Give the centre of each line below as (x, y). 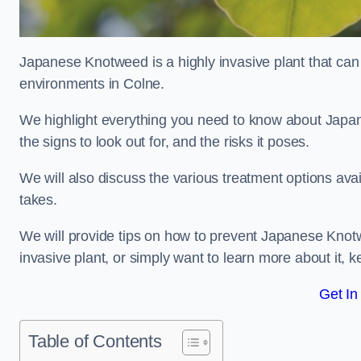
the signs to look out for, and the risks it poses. (166, 142)
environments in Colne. (94, 84)
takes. (40, 200)
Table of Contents (95, 341)
